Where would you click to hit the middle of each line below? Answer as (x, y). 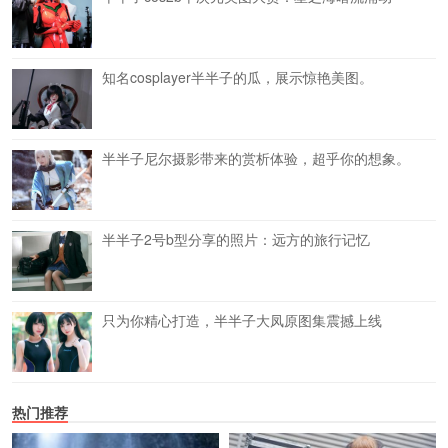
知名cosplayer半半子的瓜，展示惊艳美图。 (237, 76)
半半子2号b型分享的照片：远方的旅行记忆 (236, 238)
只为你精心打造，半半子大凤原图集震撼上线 (242, 319)
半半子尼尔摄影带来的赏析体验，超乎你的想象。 (256, 157)
